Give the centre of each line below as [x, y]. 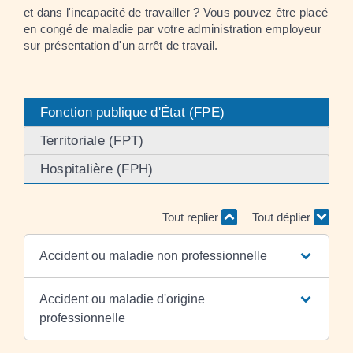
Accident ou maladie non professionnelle [153, 255]
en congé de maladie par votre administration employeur [173, 28]
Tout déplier [283, 217]
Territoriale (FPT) [92, 140]
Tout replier [191, 217]
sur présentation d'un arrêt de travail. [121, 45]
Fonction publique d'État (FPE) [133, 112]
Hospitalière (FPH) [97, 169]
